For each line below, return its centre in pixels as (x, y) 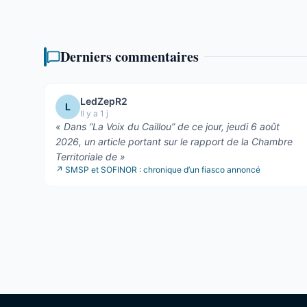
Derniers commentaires (130, 56)
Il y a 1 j (94, 113)
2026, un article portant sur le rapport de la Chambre (174, 141)
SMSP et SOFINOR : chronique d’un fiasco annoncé (163, 169)
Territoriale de (86, 156)
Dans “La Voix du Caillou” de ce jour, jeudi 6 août (172, 126)
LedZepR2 (104, 101)
